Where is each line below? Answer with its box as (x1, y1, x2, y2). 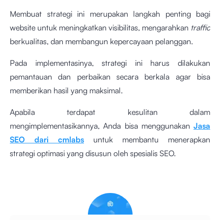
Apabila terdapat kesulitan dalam (10, 107, 210, 117)
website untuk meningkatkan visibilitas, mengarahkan (10, 23, 191, 33)
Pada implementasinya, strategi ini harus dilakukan (10, 58, 210, 68)
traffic (191, 23, 210, 33)
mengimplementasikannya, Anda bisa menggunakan (10, 121, 193, 131)
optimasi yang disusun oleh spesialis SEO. (37, 148, 176, 159)
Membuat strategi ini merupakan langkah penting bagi (10, 9, 210, 19)
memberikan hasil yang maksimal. (10, 85, 123, 96)
